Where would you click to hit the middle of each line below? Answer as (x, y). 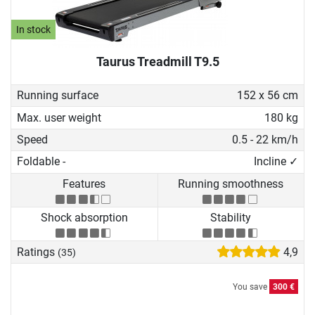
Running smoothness (231, 184)
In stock (34, 30)
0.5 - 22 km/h (265, 140)
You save (251, 287)
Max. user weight (59, 117)
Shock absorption (84, 218)
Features (84, 184)
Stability (231, 218)
